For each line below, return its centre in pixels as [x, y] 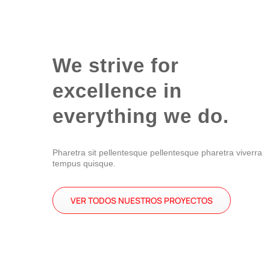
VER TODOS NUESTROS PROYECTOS [141, 200]
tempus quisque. [84, 163]
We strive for [115, 65]
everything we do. [140, 116]
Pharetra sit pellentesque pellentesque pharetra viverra [157, 152]
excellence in [117, 90]
